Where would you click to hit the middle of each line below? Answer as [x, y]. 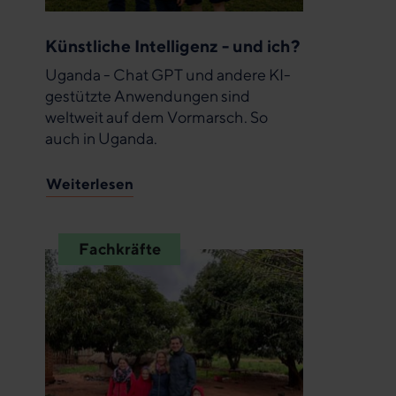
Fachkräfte [119, 248]
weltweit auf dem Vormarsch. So [156, 118]
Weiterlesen [90, 183]
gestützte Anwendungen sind [148, 96]
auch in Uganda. [101, 139]
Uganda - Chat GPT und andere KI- [168, 75]
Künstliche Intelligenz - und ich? [173, 46]
